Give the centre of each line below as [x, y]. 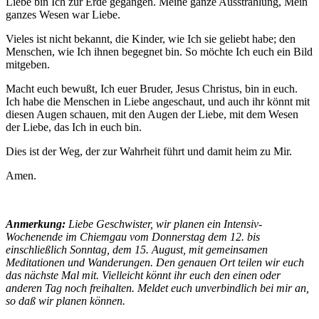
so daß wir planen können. [66, 300]
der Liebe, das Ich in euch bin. [74, 127]
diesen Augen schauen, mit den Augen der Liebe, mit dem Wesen [152, 114]
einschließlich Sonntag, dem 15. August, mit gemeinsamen [137, 249]
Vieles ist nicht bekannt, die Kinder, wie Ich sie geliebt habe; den [151, 38]
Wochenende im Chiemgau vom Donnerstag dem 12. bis [133, 236]
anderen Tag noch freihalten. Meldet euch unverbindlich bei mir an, [157, 288]
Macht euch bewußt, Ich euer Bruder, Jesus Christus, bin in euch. [152, 88]
